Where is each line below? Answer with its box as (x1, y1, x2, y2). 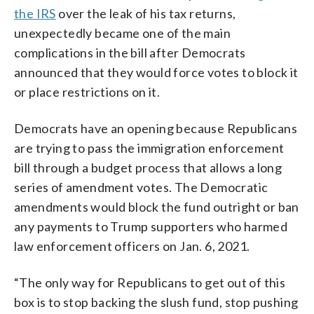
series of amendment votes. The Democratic (14, 179, 268, 195)
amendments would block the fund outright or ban (14, 198, 299, 214)
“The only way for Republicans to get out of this (14, 274, 286, 290)
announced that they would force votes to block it (14, 64, 299, 80)
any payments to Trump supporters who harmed (14, 218, 288, 234)
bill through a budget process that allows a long (14, 159, 282, 175)
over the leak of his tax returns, (55, 5, 236, 21)
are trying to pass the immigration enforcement (14, 139, 285, 156)
